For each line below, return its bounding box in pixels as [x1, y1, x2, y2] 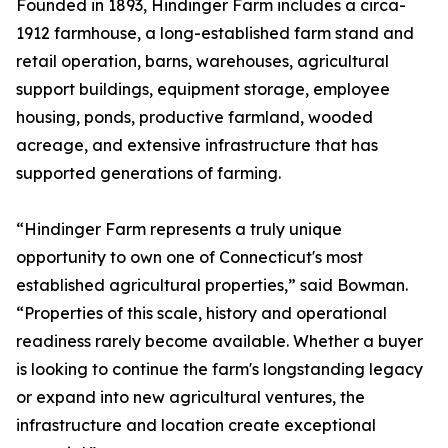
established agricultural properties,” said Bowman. [16, 275, 408, 296]
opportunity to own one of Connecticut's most [16, 247, 363, 268]
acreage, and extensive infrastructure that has [16, 135, 378, 156]
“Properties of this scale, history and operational [16, 303, 387, 324]
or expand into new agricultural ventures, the [16, 387, 365, 408]
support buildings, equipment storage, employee [16, 79, 390, 100]
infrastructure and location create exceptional [16, 415, 376, 436]
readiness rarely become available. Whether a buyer [16, 331, 423, 352]
